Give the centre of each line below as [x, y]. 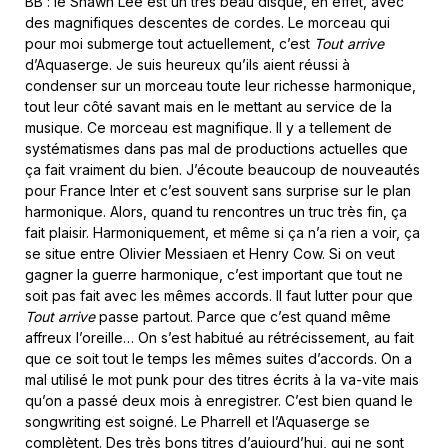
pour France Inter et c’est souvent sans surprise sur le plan [218, 190]
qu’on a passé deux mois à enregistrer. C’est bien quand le [219, 400]
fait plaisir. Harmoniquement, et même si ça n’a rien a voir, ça [222, 232]
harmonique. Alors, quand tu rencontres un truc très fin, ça [216, 211]
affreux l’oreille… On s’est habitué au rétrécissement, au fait [219, 337]
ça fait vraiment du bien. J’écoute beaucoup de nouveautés [222, 169]
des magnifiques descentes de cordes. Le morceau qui [207, 22]
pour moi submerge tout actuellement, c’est [169, 43]
